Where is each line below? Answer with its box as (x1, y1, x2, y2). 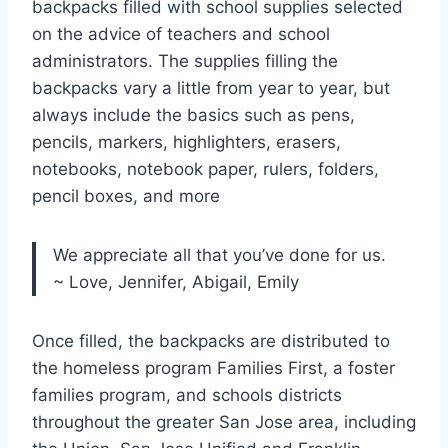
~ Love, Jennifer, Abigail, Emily (53, 272, 299, 293)
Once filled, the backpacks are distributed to (32, 331, 390, 352)
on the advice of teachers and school (32, 24, 330, 45)
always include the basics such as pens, (32, 105, 355, 126)
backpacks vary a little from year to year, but (32, 78, 390, 99)
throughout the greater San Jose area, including (32, 412, 416, 433)
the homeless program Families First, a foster (32, 358, 395, 379)
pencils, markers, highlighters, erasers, (32, 132, 341, 153)
